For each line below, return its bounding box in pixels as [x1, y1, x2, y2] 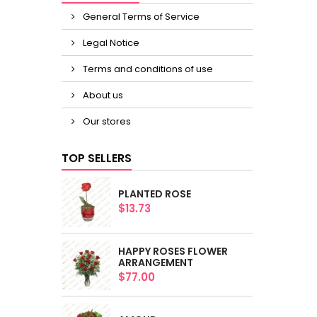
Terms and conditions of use [81, 62, 213, 76]
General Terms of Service [81, 10, 200, 23]
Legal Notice [81, 36, 139, 50]
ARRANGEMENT [118, 255, 193, 270]
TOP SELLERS [62, 150, 132, 166]
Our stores [81, 115, 131, 128]
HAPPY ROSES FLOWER [118, 244, 228, 258]
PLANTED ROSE [118, 187, 191, 201]
